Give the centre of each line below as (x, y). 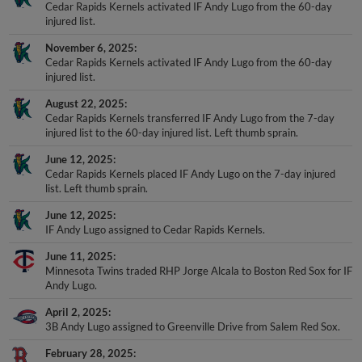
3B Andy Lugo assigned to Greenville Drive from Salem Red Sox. (193, 327)
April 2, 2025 (77, 312)
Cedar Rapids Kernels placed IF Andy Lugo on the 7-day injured (191, 174)
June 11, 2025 (80, 257)
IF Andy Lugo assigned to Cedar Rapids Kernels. (156, 230)
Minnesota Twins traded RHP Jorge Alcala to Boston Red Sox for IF (199, 271)
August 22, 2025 (85, 104)
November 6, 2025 (90, 48)
